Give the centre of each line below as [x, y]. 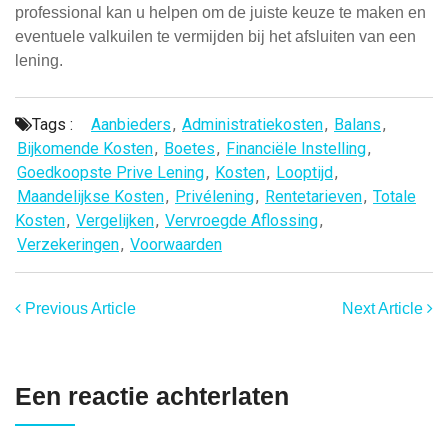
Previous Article [78, 308]
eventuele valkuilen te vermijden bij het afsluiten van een [215, 36]
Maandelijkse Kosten [90, 196]
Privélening [214, 196]
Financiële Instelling [296, 148]
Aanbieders [131, 124]
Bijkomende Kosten [85, 148]
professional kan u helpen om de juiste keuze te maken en [220, 12]
